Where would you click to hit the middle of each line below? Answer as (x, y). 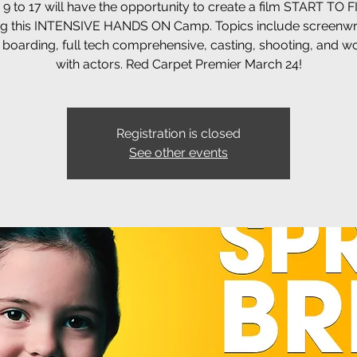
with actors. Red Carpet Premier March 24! (178, 64)
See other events (178, 152)
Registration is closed (178, 133)
